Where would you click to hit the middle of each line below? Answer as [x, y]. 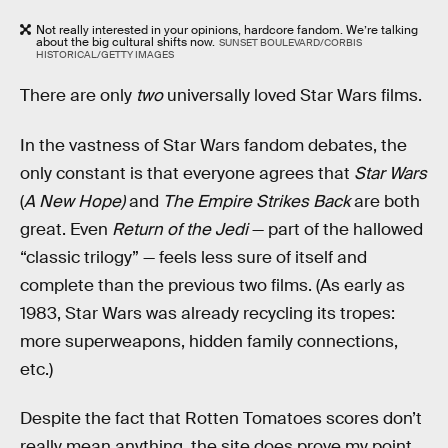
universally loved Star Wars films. [294, 96]
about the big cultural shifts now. [125, 42]
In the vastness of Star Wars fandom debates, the [213, 145]
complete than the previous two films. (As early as [212, 285]
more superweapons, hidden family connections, [209, 341]
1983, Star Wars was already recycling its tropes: [207, 313]
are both [385, 201]
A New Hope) [74, 201]
